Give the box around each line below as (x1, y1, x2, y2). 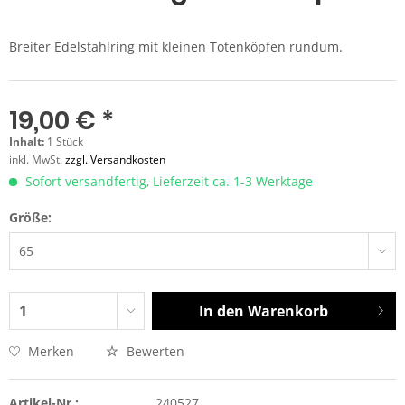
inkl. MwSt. (9, 152, 65, 168)
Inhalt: (9, 134, 47, 150)
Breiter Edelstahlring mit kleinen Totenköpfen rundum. (9, 38, 343, 56)
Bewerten (123, 343, 184, 361)
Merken (28, 343, 74, 361)
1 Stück (47, 134, 83, 150)
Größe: (9, 209, 52, 227)
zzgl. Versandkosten (65, 152, 165, 168)
